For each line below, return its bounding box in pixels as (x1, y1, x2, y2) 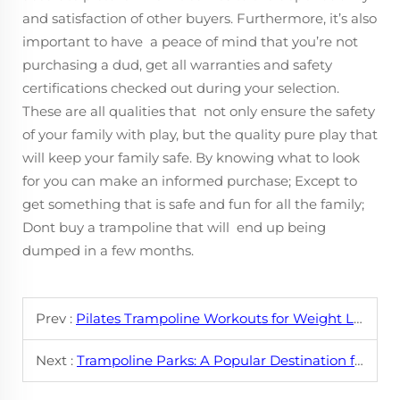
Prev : (36, 309, 76, 327)
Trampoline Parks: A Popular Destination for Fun (77, 351, 354, 369)
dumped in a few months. (22, 241, 194, 259)
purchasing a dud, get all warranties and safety (22, 55, 332, 73)
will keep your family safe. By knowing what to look (22, 148, 360, 166)
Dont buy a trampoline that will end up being (22, 218, 326, 236)
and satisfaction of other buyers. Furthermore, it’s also (22, 9, 377, 27)
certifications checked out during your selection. (22, 79, 339, 96)
